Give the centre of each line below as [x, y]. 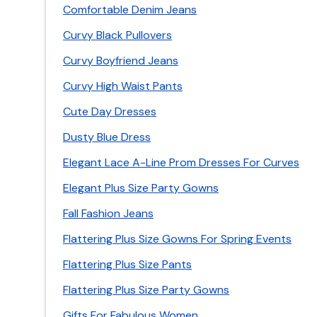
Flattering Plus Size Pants [127, 264]
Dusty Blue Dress [107, 137]
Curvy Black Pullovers [117, 35]
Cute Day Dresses [110, 111]
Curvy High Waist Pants [123, 86]
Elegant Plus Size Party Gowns [141, 188]
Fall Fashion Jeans [108, 213]
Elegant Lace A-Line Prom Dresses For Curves [181, 162]
